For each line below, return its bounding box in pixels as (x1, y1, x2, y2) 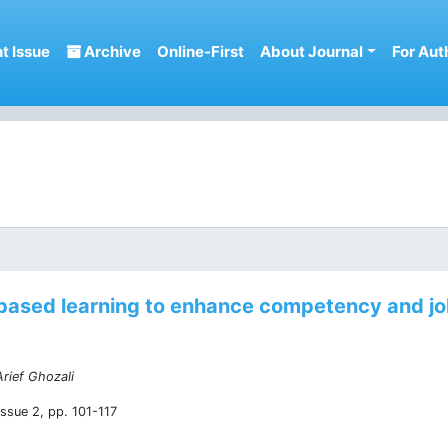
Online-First (157, 42, 245, 61)
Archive (81, 42, 142, 61)
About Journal (260, 42, 364, 61)
